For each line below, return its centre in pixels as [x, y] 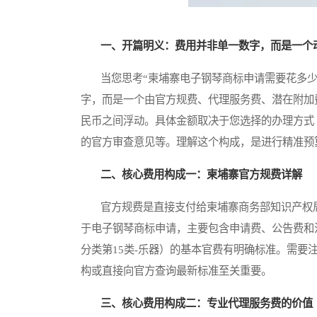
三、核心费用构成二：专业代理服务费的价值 [207, 304]
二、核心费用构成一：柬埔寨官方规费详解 [201, 175]
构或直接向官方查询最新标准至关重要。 [176, 271]
